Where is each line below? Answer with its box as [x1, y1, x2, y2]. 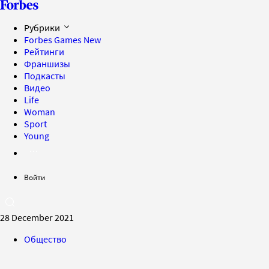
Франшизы [24, 58, 70, 70]
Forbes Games [24, 34, 83, 46]
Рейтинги [24, 46, 64, 58]
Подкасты [24, 70, 65, 82]
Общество [24, 233, 67, 245]
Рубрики [24, 22, 62, 34]
